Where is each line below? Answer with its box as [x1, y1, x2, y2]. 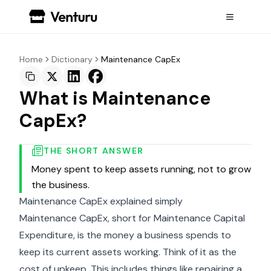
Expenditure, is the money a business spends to [19, 229, 231, 241]
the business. [31, 178, 90, 191]
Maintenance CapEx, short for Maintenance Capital [19, 212, 245, 224]
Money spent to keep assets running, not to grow [31, 163, 251, 175]
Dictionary [51, 54, 93, 65]
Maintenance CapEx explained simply [19, 195, 183, 207]
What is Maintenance [19, 87, 211, 110]
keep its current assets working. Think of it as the [19, 246, 237, 258]
